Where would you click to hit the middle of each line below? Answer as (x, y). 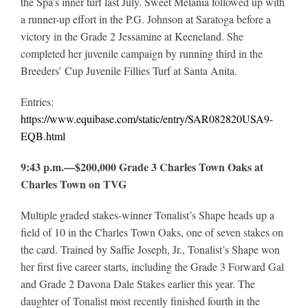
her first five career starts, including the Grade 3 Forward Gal (152, 266)
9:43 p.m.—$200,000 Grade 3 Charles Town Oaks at (142, 166)
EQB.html (43, 135)
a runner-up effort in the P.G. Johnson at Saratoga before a (145, 19)
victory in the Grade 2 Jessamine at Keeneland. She (132, 36)
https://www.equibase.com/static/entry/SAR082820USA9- (146, 118)
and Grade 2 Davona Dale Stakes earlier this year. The (137, 283)
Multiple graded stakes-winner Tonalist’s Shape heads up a (147, 214)
